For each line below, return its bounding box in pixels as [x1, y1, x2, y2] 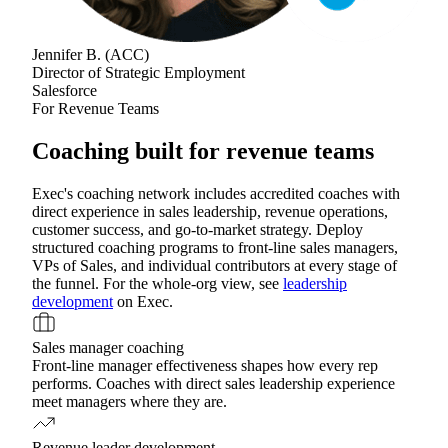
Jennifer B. [32, 45, 101, 63]
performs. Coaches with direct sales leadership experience [32, 374, 395, 392]
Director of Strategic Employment [32, 63, 245, 81]
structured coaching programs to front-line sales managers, [32, 238, 398, 256]
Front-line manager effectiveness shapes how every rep [32, 356, 378, 374]
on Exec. [117, 292, 173, 310]
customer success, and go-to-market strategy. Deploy [32, 220, 363, 238]
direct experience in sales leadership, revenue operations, [32, 202, 388, 220]
